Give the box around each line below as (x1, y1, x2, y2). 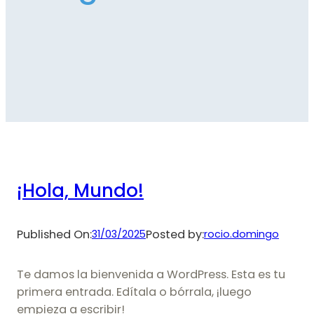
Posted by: (146, 226, 204, 243)
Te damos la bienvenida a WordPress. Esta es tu (17, 266, 285, 283)
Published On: (17, 226, 92, 243)
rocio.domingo (204, 226, 279, 241)
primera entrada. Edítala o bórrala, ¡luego (17, 284, 252, 301)
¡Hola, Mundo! (17, 177, 144, 203)
